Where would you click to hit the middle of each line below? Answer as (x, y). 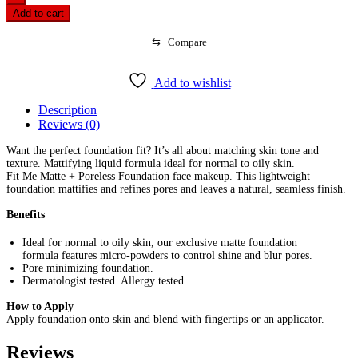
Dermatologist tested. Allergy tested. (105, 280)
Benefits (26, 215)
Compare (187, 42)
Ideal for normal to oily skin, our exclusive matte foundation (160, 242)
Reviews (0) (69, 125)
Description (68, 110)
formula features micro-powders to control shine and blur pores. (167, 255)
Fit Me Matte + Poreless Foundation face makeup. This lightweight (158, 177)
